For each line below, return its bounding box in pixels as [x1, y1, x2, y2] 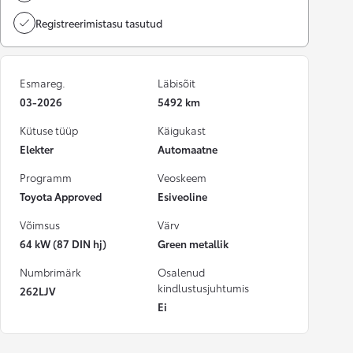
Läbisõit [158, 76, 195, 90]
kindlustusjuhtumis [158, 281, 249, 295]
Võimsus [20, 217, 60, 232]
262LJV [20, 284, 56, 298]
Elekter [20, 142, 54, 156]
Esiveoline [158, 189, 207, 203]
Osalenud [158, 265, 205, 279]
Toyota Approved [20, 189, 102, 203]
